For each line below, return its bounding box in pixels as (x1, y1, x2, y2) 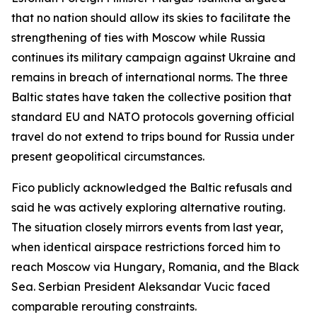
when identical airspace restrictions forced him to (11, 240, 280, 254)
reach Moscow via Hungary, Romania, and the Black (11, 260, 299, 274)
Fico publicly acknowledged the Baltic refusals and (11, 180, 292, 195)
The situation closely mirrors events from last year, (11, 220, 283, 234)
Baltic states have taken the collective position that (11, 90, 292, 104)
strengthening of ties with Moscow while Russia (11, 30, 265, 45)
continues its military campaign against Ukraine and (11, 50, 296, 64)
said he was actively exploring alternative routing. (11, 200, 285, 214)
